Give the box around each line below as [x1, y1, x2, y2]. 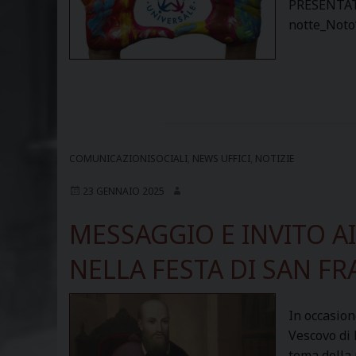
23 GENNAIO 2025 [83, 184, 164, 198]
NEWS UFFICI [192, 152, 250, 165]
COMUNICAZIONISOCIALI [69, 152, 188, 165]
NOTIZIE [255, 152, 294, 165]
